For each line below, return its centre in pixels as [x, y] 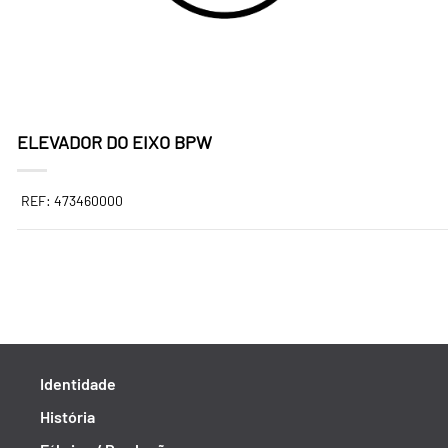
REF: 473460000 [72, 200]
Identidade [78, 383]
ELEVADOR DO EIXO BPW [114, 142]
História [67, 416]
